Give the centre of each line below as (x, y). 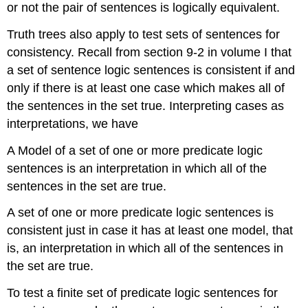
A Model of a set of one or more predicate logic (135, 150)
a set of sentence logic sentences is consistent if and (151, 70)
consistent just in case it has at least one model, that (150, 231)
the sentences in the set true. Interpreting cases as (146, 106)
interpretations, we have (73, 123)
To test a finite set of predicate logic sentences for (143, 293)
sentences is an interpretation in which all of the (137, 168)
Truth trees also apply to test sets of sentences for (144, 34)
